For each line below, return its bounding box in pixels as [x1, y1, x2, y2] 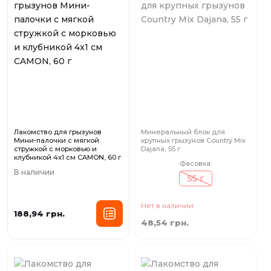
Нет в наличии [141, 201, 194, 211]
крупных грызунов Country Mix [141, 136, 246, 145]
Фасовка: [179, 159, 212, 168]
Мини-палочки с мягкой [14, 136, 99, 145]
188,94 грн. [14, 208, 65, 218]
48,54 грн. [141, 218, 189, 228]
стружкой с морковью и [14, 145, 97, 154]
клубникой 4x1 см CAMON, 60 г [14, 153, 121, 162]
